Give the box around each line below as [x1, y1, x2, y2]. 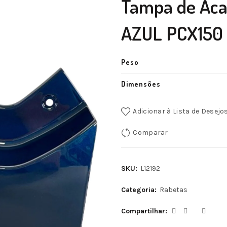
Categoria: [121, 185, 159, 194]
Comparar [133, 128, 168, 137]
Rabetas [160, 185, 187, 194]
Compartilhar [121, 207, 165, 215]
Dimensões [121, 80, 161, 88]
